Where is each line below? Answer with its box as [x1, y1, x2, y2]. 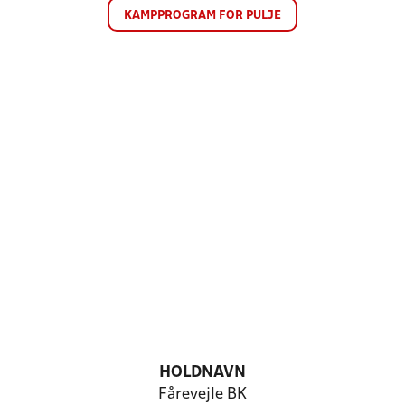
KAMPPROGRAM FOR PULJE [124, 10, 281, 22]
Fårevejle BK [158, 387, 247, 402]
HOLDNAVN [159, 365, 246, 381]
